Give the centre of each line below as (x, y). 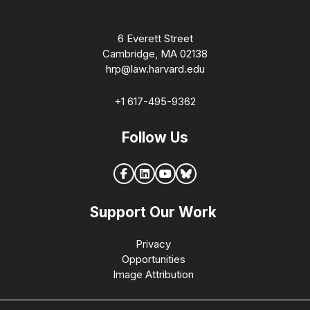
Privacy (153, 244)
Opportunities (153, 259)
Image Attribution (153, 275)
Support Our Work (153, 212)
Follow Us (155, 137)
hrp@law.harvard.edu (155, 69)
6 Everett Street (155, 38)
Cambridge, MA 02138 (155, 53)
